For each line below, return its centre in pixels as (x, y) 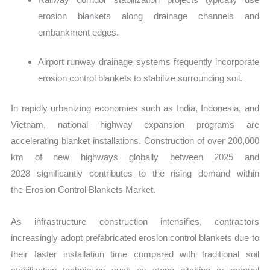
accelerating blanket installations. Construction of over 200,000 (135, 140)
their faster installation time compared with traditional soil (135, 254)
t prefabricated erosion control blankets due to (169, 237)
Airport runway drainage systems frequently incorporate (149, 62)
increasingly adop (46, 237)
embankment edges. (79, 32)
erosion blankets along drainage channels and (149, 16)
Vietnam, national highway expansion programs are (135, 124)
